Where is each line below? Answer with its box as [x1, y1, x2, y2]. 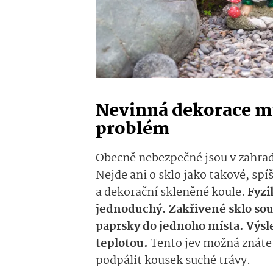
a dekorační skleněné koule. [96, 183, 247, 202]
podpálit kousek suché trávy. [96, 251, 253, 270]
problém [96, 115, 170, 143]
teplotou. [96, 234, 148, 253]
